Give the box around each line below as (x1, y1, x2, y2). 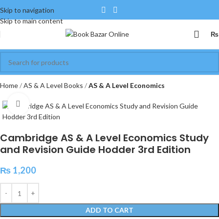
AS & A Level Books (23, 81, 85, 89)
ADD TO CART (86, 206, 133, 214)
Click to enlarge (29, 100, 76, 108)
